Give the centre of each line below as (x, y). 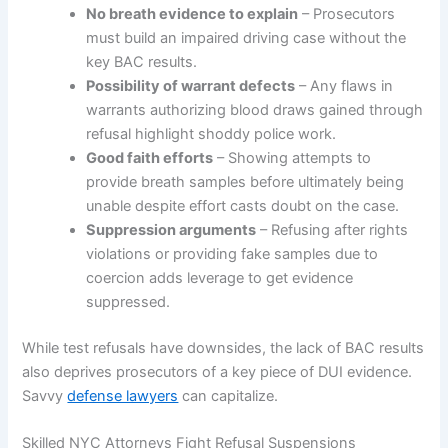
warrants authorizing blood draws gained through (255, 110)
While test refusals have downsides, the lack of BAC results (223, 348)
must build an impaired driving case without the (246, 38)
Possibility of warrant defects (191, 86)
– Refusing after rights (332, 230)
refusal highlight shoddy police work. (211, 134)
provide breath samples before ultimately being (245, 182)
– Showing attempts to (292, 158)
